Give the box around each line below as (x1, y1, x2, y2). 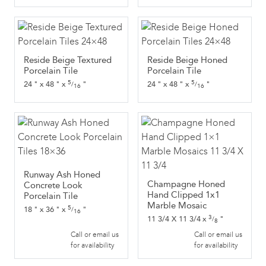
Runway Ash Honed (24, 169, 100, 180)
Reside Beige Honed (147, 55, 227, 65)
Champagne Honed (147, 179, 225, 189)
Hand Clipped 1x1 (147, 189, 220, 200)
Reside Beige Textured (24, 55, 112, 65)
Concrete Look (24, 180, 83, 191)
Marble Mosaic (147, 200, 207, 211)
